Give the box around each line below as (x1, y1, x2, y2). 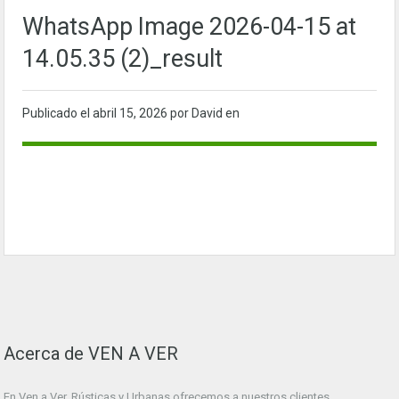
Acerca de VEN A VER (4, 343, 178, 365)
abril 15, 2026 (93, 106, 170, 121)
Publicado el (22, 106, 93, 121)
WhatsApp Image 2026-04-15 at (22, 12, 356, 42)
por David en (170, 106, 240, 121)
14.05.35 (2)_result (22, 45, 223, 74)
